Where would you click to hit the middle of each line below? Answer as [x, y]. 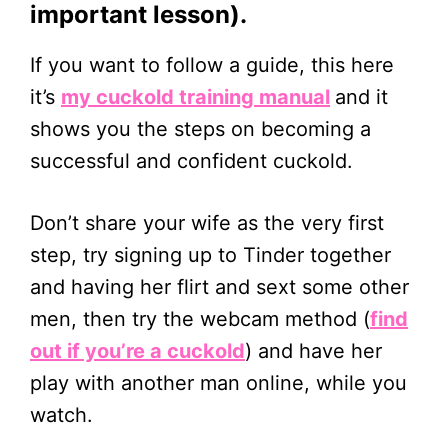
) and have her [313, 350]
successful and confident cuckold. [191, 160]
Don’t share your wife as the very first [207, 222]
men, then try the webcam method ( [200, 318]
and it [361, 96]
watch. [61, 414]
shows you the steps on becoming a [200, 128]
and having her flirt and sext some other [219, 286]
